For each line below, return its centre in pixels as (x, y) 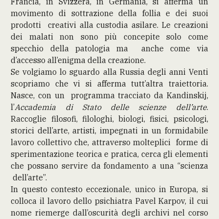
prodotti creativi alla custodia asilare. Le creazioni (109, 25)
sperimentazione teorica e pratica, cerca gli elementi (109, 154)
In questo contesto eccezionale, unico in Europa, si (109, 189)
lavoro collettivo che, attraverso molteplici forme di (109, 142)
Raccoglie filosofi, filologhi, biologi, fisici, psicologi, (109, 119)
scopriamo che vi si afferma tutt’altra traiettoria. (109, 83)
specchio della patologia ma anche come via (109, 48)
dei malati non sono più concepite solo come (109, 36)
